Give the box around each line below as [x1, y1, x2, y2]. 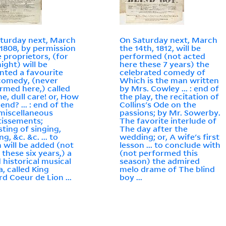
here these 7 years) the [120, 59, 210, 70]
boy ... [120, 172, 143, 183]
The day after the [120, 124, 188, 134]
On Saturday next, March [120, 35, 218, 45]
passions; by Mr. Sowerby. [120, 107, 221, 118]
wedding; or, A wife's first [120, 132, 220, 142]
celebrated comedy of [120, 67, 206, 78]
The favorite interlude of [120, 116, 217, 126]
